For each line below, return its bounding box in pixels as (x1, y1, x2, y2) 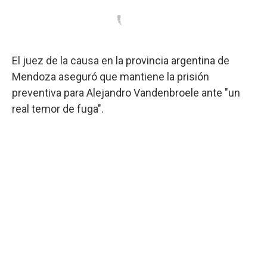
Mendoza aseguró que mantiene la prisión (12, 70, 209, 83)
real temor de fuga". (12, 102, 104, 115)
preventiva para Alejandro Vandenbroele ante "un (12, 86, 240, 99)
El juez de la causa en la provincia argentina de (12, 54, 229, 67)
